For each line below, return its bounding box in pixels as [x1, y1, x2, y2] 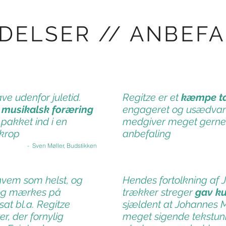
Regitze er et [123, 91, 181, 103]
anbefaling [123, 128, 171, 140]
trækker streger [123, 186, 195, 198]
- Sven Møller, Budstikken [27, 142, 97, 149]
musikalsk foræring [2, 103, 93, 116]
